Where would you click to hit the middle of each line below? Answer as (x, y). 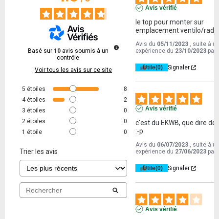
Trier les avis (39, 152)
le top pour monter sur (170, 22)
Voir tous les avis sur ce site (73, 70)
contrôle (68, 58)
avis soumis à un (85, 51)
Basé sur (41, 51)
